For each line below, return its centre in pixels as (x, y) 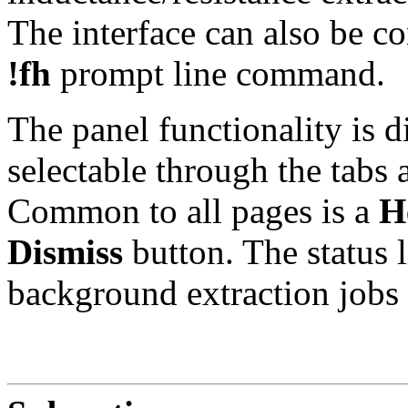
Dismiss (65, 251)
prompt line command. (218, 73)
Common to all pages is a (193, 210)
